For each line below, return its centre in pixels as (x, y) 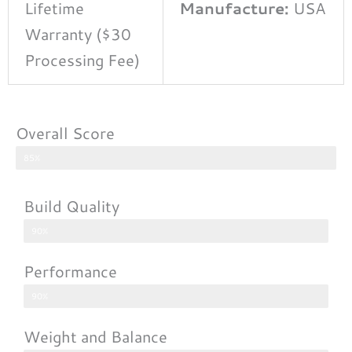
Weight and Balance (95, 336)
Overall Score (65, 132)
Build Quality (71, 205)
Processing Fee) (82, 59)
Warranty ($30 (78, 33)
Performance (70, 271)
